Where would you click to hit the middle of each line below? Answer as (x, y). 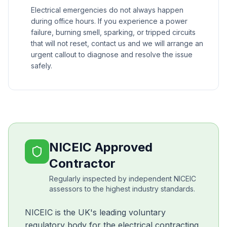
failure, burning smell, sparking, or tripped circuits (113, 32)
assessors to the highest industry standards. (122, 189)
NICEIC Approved (101, 147)
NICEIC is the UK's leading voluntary (95, 212)
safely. (42, 66)
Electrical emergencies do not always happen (107, 10)
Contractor (82, 163)
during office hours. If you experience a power (109, 21)
